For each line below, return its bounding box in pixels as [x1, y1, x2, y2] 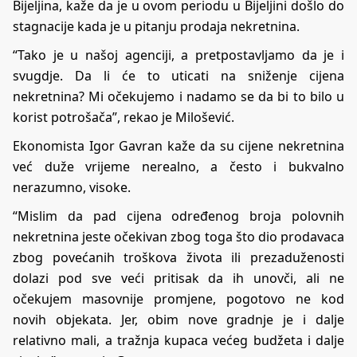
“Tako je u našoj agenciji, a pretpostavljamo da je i [13, 46, 344, 65]
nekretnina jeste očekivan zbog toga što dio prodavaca [13, 228, 344, 246]
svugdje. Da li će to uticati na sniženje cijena [13, 67, 344, 85]
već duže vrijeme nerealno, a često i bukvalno [13, 158, 344, 176]
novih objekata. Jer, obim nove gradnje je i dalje [13, 311, 344, 329]
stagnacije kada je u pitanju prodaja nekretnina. [13, 18, 300, 36]
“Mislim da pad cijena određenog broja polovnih [13, 207, 344, 226]
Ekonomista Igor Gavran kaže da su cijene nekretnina [13, 137, 344, 155]
